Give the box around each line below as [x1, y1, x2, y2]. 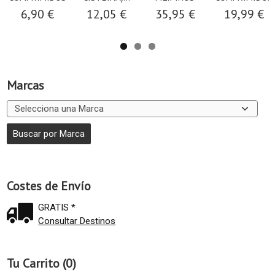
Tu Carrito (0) [7, 255, 76, 271]
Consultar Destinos [38, 215, 116, 227]
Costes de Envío [7, 177, 91, 194]
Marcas [7, 77, 44, 93]
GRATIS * [38, 201, 76, 213]
